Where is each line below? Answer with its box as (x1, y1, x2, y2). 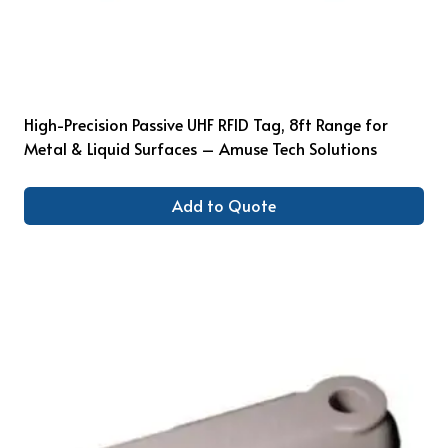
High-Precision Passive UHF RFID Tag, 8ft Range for (24, 112, 388, 135)
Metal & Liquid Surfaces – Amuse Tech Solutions (24, 136, 377, 159)
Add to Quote (172, 194, 276, 217)
